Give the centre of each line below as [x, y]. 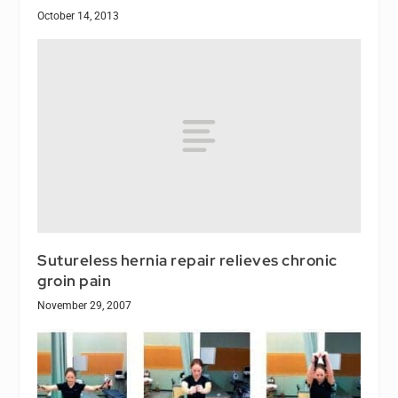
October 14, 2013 [79, 16]
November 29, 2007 [85, 305]
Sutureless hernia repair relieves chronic [187, 260]
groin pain [75, 280]
